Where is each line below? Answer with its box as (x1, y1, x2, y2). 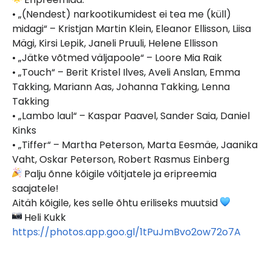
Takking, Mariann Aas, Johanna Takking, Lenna (12, 79, 230, 94)
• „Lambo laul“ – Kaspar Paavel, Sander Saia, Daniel (12, 108, 250, 123)
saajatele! (12, 181, 59, 195)
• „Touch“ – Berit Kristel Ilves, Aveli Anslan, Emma (12, 65, 240, 79)
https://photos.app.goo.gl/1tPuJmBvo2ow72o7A (12, 224, 241, 239)
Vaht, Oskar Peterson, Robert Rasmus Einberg (12, 152, 229, 166)
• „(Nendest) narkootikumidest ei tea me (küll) (12, 7, 231, 21)
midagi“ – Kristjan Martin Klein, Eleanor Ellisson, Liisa (12, 21, 251, 36)
